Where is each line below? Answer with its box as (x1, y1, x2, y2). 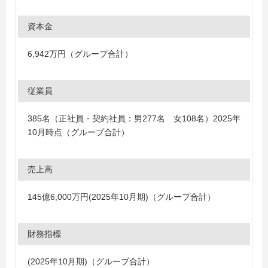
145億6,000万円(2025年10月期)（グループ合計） (28, 192, 215, 202)
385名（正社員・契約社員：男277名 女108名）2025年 (28, 114, 240, 123)
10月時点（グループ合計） (28, 127, 129, 137)
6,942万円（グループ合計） (28, 49, 133, 59)
